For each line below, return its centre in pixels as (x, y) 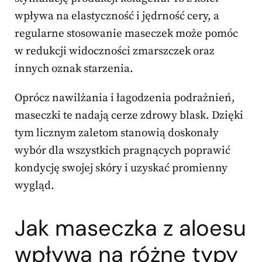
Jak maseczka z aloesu (130, 228)
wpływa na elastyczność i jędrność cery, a (117, 16)
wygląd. (35, 186)
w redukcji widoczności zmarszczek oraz (115, 51)
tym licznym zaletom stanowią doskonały (117, 133)
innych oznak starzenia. (74, 69)
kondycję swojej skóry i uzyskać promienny (121, 168)
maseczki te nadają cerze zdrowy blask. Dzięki (129, 116)
